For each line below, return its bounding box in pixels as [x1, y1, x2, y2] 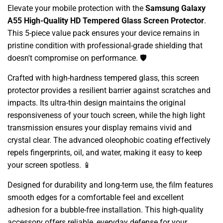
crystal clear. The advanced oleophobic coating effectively [7, 135, 211, 145]
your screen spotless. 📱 [7, 160, 91, 170]
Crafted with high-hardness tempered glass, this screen [7, 73, 199, 83]
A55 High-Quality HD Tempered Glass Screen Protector [7, 15, 204, 25]
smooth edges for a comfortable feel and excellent [7, 192, 184, 202]
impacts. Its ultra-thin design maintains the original [7, 98, 186, 108]
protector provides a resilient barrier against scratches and [7, 85, 211, 95]
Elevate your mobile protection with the [7, 3, 145, 13]
